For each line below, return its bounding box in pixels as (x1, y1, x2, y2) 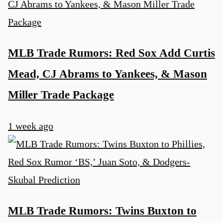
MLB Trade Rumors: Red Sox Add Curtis (8, 46, 215, 60)
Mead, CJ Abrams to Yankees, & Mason (8, 67, 207, 81)
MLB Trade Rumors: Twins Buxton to (8, 204, 197, 218)
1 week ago (8, 120, 53, 131)
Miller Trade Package (8, 88, 114, 102)
